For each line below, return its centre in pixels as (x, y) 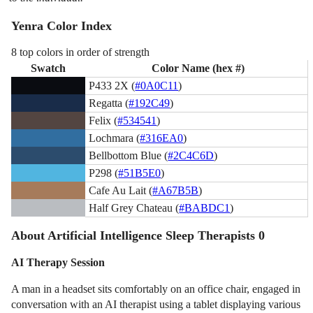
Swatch (49, 68)
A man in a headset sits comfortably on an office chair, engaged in (156, 289)
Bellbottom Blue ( (129, 155)
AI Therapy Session (58, 263)
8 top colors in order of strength (81, 52)
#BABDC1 (205, 208)
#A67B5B (176, 190)
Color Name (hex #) (198, 68)
